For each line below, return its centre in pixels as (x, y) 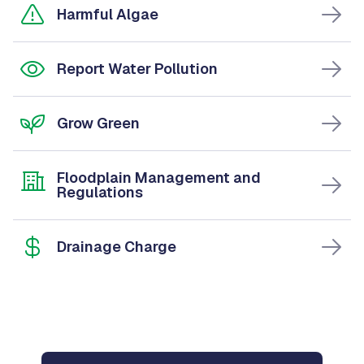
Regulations (100, 192)
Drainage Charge (117, 246)
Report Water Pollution (137, 68)
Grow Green (98, 123)
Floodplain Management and (159, 177)
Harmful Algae (108, 14)
